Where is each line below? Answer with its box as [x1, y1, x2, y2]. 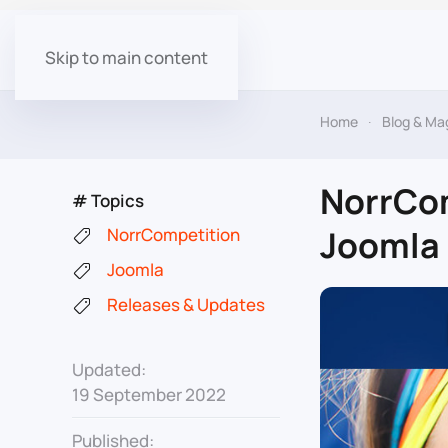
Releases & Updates [107, 293, 265, 316]
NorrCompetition [107, 223, 240, 246]
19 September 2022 [72, 383, 226, 406]
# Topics [72, 189, 144, 212]
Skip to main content [45, 46, 208, 69]
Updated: [72, 358, 146, 381]
